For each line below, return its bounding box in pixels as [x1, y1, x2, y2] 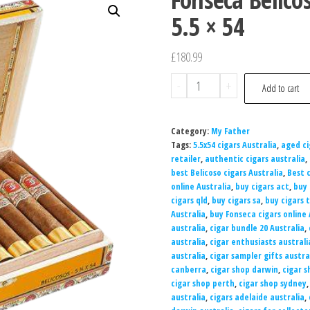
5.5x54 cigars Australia [192, 138, 277, 151]
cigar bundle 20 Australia [209, 221, 304, 234]
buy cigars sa [211, 194, 261, 206]
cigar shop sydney [238, 277, 307, 289]
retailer [170, 152, 201, 165]
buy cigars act [235, 180, 289, 192]
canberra [170, 263, 206, 275]
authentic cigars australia [204, 152, 305, 165]
